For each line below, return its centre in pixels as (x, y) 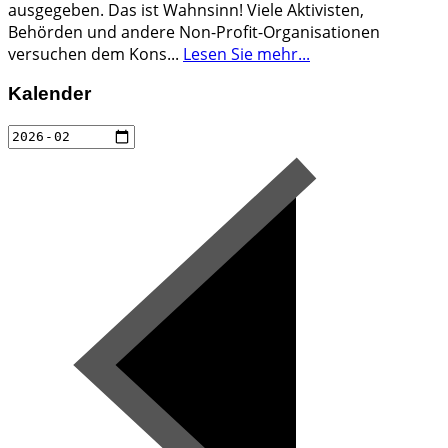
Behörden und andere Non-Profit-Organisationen (194, 31)
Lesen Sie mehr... (246, 53)
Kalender (49, 94)
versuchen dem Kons (87, 53)
